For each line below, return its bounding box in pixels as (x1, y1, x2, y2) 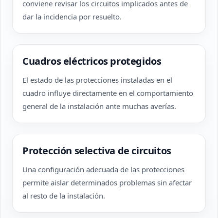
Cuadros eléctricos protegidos (22, 54, 162, 68)
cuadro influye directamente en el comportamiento (22, 88, 193, 98)
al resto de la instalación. (22, 191, 105, 200)
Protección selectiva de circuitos (22, 144, 171, 157)
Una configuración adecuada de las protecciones (22, 164, 184, 174)
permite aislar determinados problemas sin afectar (22, 178, 192, 187)
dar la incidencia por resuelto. (22, 12, 122, 21)
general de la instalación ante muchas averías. (22, 101, 176, 111)
